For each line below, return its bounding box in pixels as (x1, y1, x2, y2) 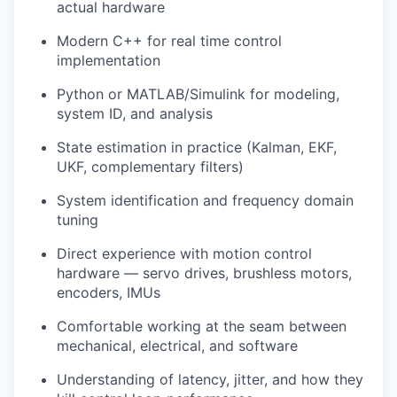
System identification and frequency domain (57, 191, 354, 209)
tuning (57, 211, 98, 229)
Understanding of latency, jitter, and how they (57, 370, 363, 388)
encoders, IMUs (57, 284, 160, 301)
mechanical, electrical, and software (57, 337, 298, 354)
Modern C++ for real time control (57, 32, 282, 50)
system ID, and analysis (57, 105, 213, 122)
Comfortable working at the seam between (57, 317, 346, 335)
